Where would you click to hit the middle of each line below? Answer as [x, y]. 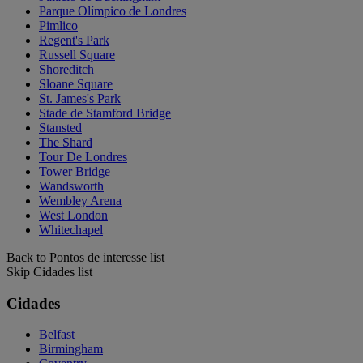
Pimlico [58, 25]
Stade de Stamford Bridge [105, 113]
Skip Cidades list [49, 271]
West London [73, 215]
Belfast [57, 335]
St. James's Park [80, 98]
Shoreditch [66, 69]
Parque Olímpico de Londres [113, 11]
